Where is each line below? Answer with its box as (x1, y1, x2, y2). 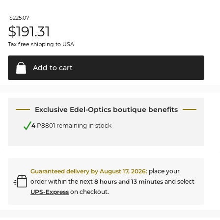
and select (163, 177, 194, 185)
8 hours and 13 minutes (94, 177, 163, 185)
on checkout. (69, 188, 109, 195)
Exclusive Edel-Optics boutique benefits (34, 105, 178, 114)
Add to (33, 63, 57, 73)
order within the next (30, 177, 94, 185)
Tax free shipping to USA (8, 41, 74, 48)
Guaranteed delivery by (30, 167, 100, 175)
